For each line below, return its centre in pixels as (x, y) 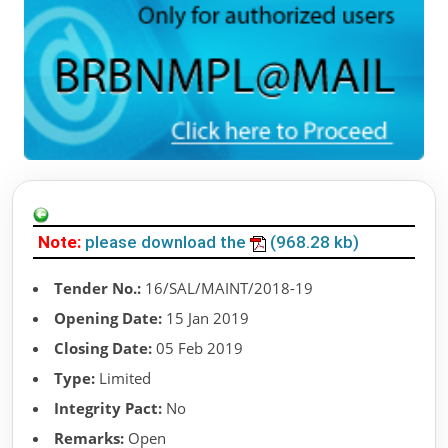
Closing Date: (103, 348)
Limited (123, 378)
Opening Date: (108, 318)
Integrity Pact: (108, 408)
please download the (167, 242)
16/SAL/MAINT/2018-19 (227, 288)
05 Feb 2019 (197, 348)
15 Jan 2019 (205, 318)
